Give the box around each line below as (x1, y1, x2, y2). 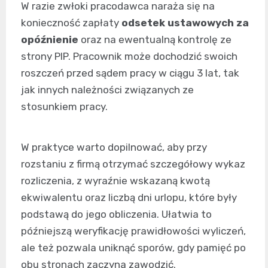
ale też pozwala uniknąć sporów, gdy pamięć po (21, 242, 246, 254)
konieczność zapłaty (21, 17, 121, 29)
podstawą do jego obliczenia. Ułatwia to (21, 208, 212, 221)
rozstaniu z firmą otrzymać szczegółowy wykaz (21, 158, 245, 170)
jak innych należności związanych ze (21, 84, 194, 96)
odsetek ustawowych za (121, 17, 249, 29)
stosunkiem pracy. (21, 100, 108, 113)
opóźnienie (21, 33, 78, 46)
